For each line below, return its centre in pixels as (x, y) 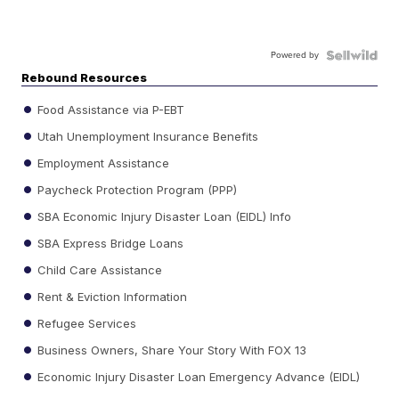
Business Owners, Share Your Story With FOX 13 (171, 350)
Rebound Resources (85, 78)
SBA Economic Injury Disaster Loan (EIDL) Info (163, 216)
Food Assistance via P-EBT (110, 109)
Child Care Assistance (98, 269)
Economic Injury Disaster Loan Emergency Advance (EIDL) (197, 376)
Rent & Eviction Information (111, 296)
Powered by (294, 55)
